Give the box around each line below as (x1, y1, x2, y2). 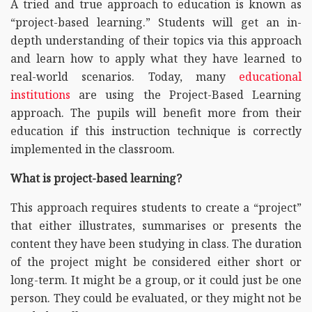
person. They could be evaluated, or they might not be (10, 290, 302, 306)
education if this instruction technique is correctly (10, 123, 302, 139)
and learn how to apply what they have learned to (10, 50, 302, 66)
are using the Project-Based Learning (70, 86, 302, 102)
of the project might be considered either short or (10, 253, 302, 270)
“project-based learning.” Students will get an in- (10, 14, 302, 30)
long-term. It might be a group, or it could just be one (10, 272, 302, 288)
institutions (10, 86, 70, 102)
